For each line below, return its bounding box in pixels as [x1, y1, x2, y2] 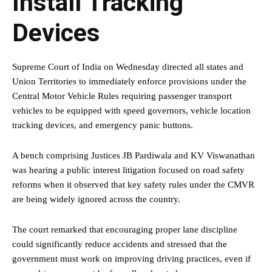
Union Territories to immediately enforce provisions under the [12, 76, 246, 87]
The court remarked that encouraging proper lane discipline [12, 225, 237, 235]
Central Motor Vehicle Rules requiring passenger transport [12, 91, 232, 101]
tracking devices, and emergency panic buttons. [12, 120, 193, 131]
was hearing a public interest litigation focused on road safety [12, 165, 245, 175]
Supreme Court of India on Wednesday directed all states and [12, 62, 243, 72]
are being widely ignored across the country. [12, 194, 180, 205]
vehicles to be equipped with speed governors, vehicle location [12, 106, 251, 116]
